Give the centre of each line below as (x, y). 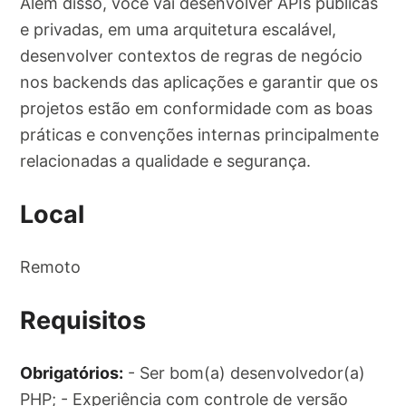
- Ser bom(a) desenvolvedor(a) (245, 373)
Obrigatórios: (72, 373)
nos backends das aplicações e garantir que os (199, 82)
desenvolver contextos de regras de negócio (192, 56)
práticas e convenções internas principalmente (200, 135)
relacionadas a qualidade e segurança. (166, 161)
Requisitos (83, 320)
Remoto (51, 267)
